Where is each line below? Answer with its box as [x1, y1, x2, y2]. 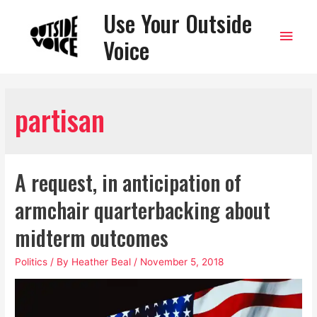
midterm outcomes [15, 221, 169, 254]
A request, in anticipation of [15, 166, 242, 199]
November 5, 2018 [140, 256, 224, 268]
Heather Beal [71, 256, 132, 268]
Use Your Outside [103, 6, 253, 40]
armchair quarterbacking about [15, 194, 271, 226]
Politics [15, 256, 48, 268]
